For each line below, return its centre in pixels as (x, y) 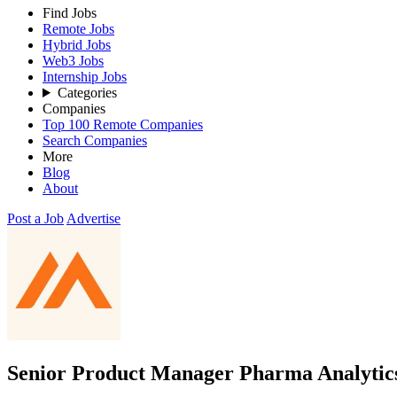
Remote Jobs (78, 29)
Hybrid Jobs (77, 45)
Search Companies (95, 140)
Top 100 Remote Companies (123, 125)
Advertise (93, 218)
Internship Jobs (85, 77)
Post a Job (35, 218)
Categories (87, 93)
